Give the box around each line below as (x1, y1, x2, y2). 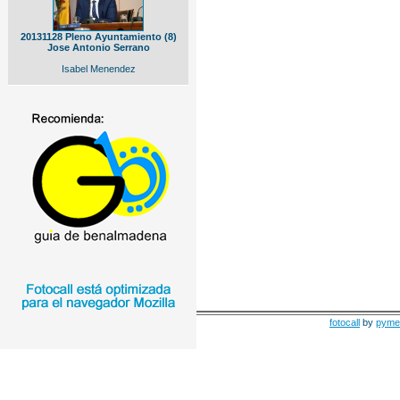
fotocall (329, 317, 360, 328)
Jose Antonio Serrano (46, 42, 150, 53)
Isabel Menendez (61, 63, 136, 74)
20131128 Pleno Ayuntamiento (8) (20, 31, 177, 42)
